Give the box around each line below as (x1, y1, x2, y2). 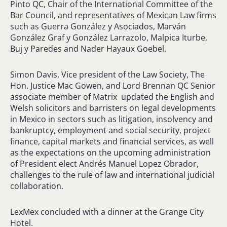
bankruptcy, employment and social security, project (10, 124, 211, 136)
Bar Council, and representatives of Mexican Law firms (10, 9, 216, 21)
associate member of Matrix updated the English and (10, 91, 214, 102)
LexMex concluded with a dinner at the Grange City (10, 206, 204, 217)
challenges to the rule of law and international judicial (10, 169, 214, 180)
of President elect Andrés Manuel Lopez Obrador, (10, 158, 199, 169)
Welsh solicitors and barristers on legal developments (10, 102, 216, 113)
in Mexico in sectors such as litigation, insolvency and (10, 113, 213, 125)
